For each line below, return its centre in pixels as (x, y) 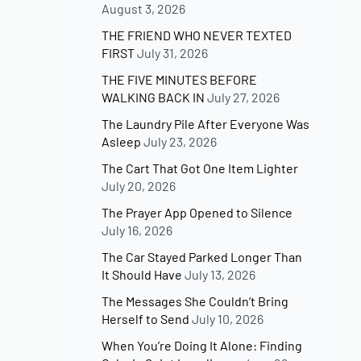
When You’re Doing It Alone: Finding (202, 346)
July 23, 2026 (180, 142)
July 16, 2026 (137, 230)
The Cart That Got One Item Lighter (200, 168)
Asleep (122, 142)
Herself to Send (146, 319)
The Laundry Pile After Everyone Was (206, 124)
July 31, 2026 (173, 53)
